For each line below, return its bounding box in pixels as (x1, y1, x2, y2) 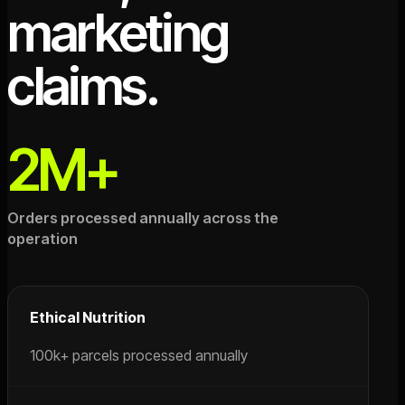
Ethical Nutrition (30, 308, 146, 326)
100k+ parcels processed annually (30, 346, 248, 364)
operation (7, 230, 78, 248)
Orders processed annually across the (7, 209, 278, 227)
